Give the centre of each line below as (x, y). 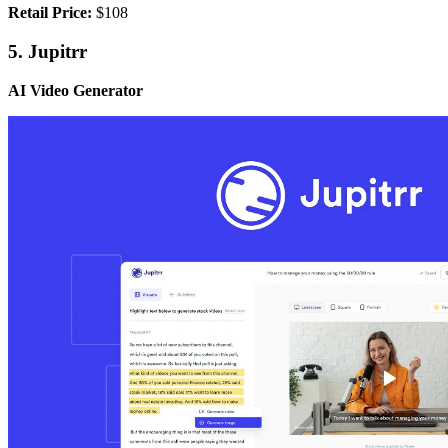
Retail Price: (50, 13)
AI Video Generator (75, 90)
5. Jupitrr (47, 52)
